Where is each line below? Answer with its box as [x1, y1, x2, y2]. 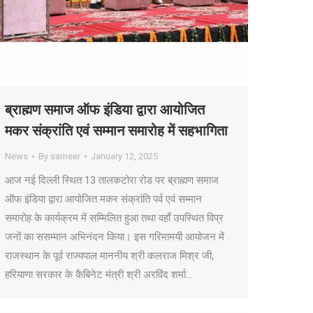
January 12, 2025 [91, 151, 158, 161]
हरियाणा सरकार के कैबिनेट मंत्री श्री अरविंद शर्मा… [5, 268, 192, 281]
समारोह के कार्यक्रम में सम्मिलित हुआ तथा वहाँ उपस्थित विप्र [5, 212, 224, 224]
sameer [50, 151, 80, 161]
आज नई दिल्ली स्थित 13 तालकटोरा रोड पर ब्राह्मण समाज [5, 174, 219, 187]
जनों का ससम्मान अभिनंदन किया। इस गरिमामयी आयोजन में [5, 231, 224, 243]
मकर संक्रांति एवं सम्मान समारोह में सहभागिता [5, 122, 228, 139]
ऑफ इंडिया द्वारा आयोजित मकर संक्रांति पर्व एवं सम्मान [5, 193, 202, 205]
